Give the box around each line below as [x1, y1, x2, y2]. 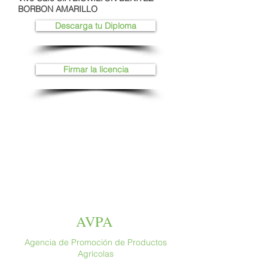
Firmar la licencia [63, 64, 129, 75]
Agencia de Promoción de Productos [25, 237, 167, 248]
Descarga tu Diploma [55, 20, 136, 31]
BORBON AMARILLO [18, 4, 98, 14]
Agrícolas [78, 248, 114, 259]
